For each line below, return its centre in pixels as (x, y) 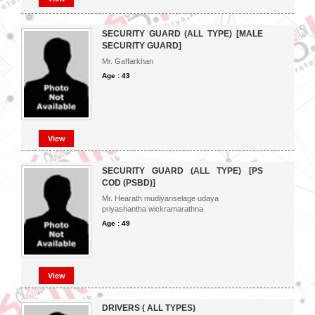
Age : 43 (116, 76)
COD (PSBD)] (129, 183)
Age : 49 (116, 223)
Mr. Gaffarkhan (128, 61)
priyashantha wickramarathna (153, 209)
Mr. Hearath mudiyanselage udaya (160, 198)
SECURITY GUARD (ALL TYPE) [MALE (182, 34)
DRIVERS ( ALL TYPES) (149, 308)
